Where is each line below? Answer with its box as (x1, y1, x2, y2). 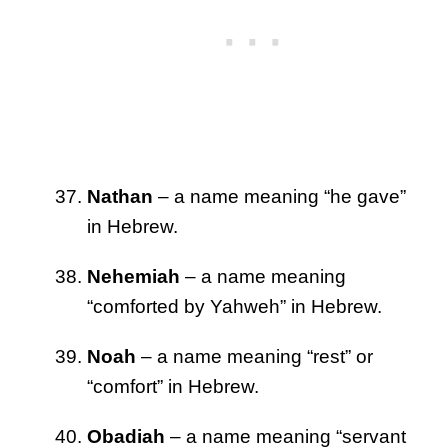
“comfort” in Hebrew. (87, 375, 259, 397)
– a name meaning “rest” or (136, 345, 373, 367)
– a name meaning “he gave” (153, 185, 406, 207)
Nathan (87, 185, 153, 207)
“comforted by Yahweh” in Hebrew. (87, 295, 382, 317)
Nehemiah (87, 265, 180, 287)
